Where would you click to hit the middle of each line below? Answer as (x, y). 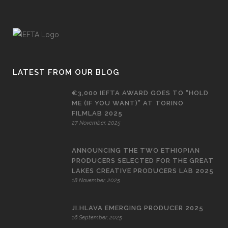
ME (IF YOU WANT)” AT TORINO (128, 103)
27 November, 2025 (96, 123)
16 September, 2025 (97, 218)
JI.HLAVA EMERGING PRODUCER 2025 (138, 208)
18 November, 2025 (96, 181)
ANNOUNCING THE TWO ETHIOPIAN (136, 151)
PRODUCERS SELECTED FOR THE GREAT (143, 161)
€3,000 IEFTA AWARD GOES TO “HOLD (140, 93)
